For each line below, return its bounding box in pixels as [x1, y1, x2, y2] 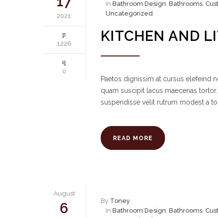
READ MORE [113, 135, 153, 142]
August [53, 190, 75, 197]
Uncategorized [106, 10, 153, 17]
